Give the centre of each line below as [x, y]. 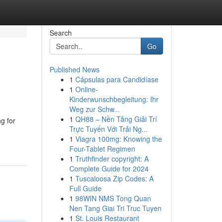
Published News [74, 69]
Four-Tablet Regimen [102, 149]
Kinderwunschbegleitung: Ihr [114, 99]
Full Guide [85, 188]
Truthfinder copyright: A [112, 159]
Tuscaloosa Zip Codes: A [114, 178]
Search [60, 33]
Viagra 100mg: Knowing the [118, 139]
